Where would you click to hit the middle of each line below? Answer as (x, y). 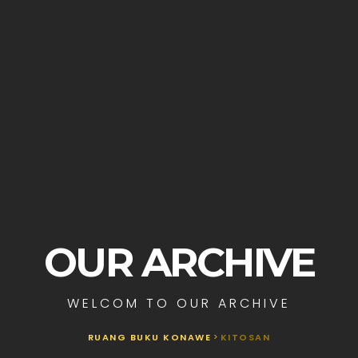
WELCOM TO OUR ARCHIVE (179, 304)
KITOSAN (245, 338)
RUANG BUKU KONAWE (149, 338)
